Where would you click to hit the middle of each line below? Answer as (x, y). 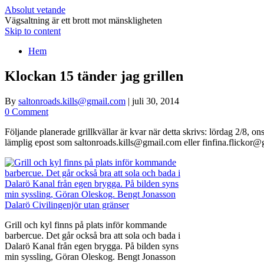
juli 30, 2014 (156, 101)
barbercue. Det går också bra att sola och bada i (93, 235)
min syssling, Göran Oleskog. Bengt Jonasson (90, 256)
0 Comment (27, 111)
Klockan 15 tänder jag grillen (94, 76)
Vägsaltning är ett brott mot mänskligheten (83, 20)
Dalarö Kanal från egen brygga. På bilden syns (92, 246)
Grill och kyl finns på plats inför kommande (86, 225)
